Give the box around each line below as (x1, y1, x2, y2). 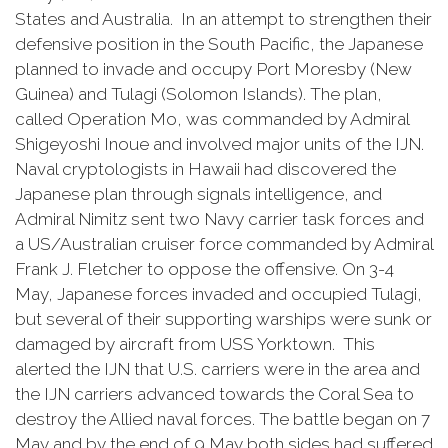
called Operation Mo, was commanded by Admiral (15, 109, 409, 129)
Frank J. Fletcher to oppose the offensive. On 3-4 (15, 259, 394, 279)
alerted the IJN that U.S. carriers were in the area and (15, 359, 420, 379)
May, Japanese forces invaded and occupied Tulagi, (15, 284, 422, 304)
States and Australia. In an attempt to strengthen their (15, 9, 432, 29)
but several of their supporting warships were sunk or (15, 309, 432, 329)
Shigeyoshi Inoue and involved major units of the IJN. (15, 134, 428, 154)
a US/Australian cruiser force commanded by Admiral (15, 234, 433, 254)
